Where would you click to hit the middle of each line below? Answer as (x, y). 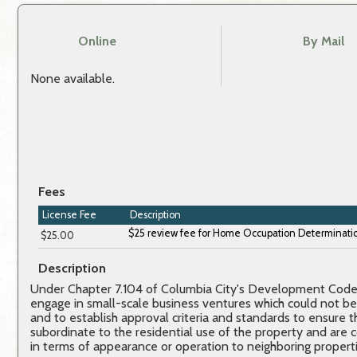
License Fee (69, 215)
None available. (73, 79)
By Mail (323, 41)
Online (97, 41)
